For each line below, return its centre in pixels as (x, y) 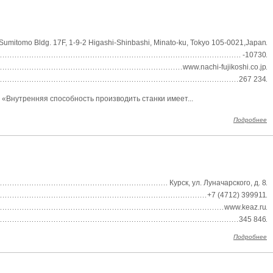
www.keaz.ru (245, 207)
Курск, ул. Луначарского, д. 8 (218, 183)
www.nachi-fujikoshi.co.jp (225, 67)
